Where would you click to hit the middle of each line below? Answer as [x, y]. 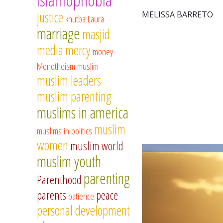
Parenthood [59, 180]
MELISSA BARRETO [177, 14]
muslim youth [69, 162]
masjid [96, 34]
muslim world [97, 146]
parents [52, 195]
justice [50, 17]
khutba [75, 19]
